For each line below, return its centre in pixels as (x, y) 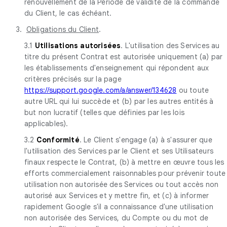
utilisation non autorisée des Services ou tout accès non (122, 184)
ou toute (193, 90)
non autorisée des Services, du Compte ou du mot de (117, 218)
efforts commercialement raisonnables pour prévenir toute (125, 173)
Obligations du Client (63, 29)
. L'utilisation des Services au (170, 45)
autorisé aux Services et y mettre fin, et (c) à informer (117, 195)
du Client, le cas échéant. (68, 13)
